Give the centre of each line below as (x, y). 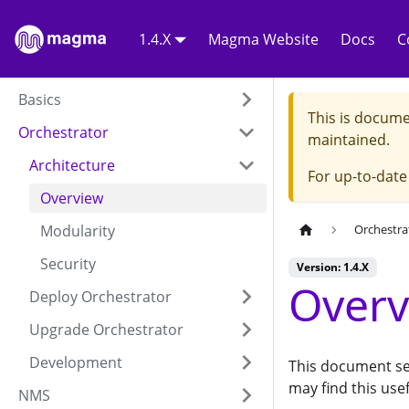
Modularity (78, 231)
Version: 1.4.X (333, 267)
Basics (40, 100)
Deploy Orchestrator (100, 297)
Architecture (72, 165)
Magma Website (264, 39)
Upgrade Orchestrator (106, 330)
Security (68, 264)
